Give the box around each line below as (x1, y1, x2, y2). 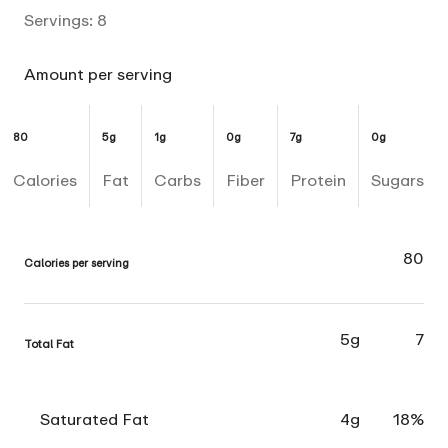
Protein (289, 170, 346, 190)
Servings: (24, 10, 97, 31)
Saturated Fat (40, 408, 149, 429)
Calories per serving (24, 255, 129, 269)
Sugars (370, 170, 424, 190)
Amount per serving (24, 64, 172, 85)
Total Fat (24, 336, 74, 350)
